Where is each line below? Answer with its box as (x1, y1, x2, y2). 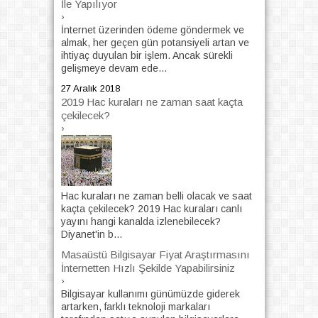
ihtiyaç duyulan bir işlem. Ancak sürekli (60, 50, 233, 62)
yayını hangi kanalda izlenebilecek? (60, 215, 221, 227)
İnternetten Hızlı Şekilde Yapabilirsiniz (60, 262, 235, 275)
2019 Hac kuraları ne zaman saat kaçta (60, 95, 243, 108)
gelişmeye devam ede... (60, 62, 167, 75)
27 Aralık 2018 (60, 82, 120, 94)
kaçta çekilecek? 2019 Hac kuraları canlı (60, 202, 242, 214)
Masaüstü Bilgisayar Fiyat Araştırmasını (60, 248, 250, 261)
